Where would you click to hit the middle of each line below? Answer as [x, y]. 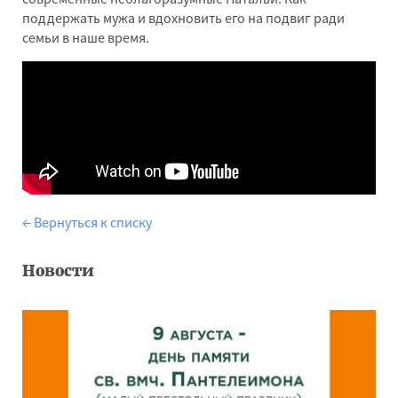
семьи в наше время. [86, 37]
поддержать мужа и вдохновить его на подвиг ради [183, 18]
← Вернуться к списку [87, 222]
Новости [58, 271]
